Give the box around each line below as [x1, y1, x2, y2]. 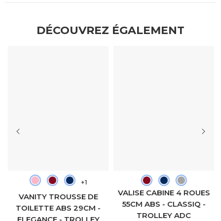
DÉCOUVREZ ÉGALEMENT [37, 23, 184, 37]
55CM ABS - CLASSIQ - [121, 199, 205, 209]
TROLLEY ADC [136, 210, 190, 220]
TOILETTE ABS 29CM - [15, 203, 100, 213]
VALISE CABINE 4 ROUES [117, 187, 210, 197]
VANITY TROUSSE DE [18, 191, 98, 201]
